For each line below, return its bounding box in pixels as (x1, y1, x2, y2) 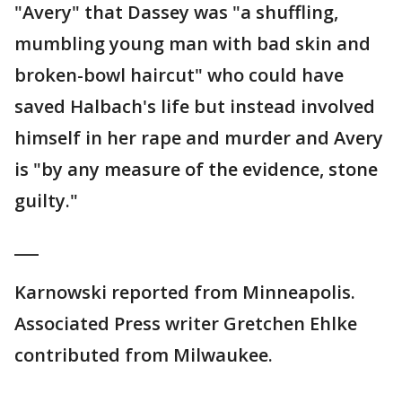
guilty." (14, 188, 78, 214)
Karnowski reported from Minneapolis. (14, 280, 355, 305)
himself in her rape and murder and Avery (14, 126, 383, 151)
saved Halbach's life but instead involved (14, 94, 375, 119)
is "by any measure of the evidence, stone (14, 157, 378, 182)
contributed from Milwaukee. (14, 343, 273, 368)
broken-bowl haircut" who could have (14, 63, 344, 88)
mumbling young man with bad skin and (14, 31, 371, 57)
